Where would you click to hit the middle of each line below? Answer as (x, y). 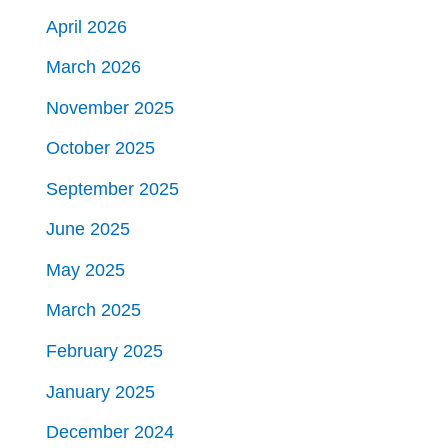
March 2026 (94, 67)
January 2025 (101, 391)
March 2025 (94, 310)
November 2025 (110, 107)
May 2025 (86, 269)
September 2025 (113, 188)
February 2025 (105, 351)
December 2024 (110, 432)
